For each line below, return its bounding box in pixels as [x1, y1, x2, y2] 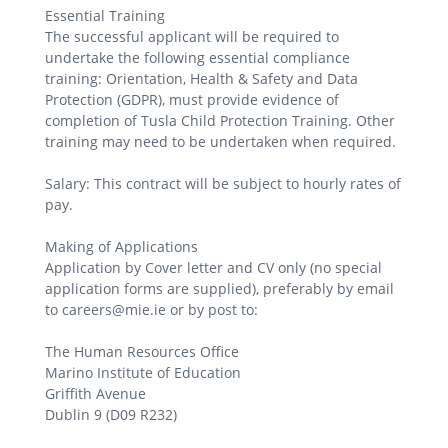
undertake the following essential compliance [45, 47, 350, 67]
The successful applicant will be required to [45, 26, 339, 46]
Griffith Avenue [45, 383, 146, 403]
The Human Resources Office [45, 341, 239, 361]
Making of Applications [45, 236, 198, 256]
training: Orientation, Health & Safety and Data [45, 68, 358, 88]
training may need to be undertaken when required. [45, 131, 396, 151]
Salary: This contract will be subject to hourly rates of [45, 173, 401, 193]
